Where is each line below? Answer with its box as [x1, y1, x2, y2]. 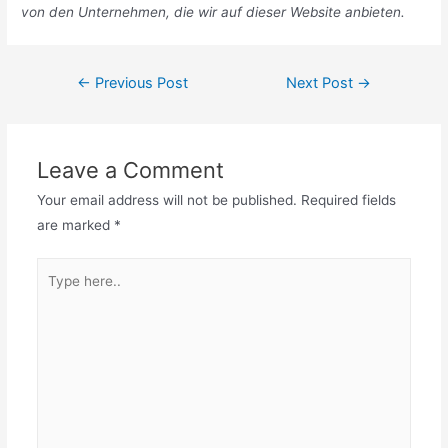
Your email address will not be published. [36, 191, 297, 208]
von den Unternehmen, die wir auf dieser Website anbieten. [21, 3, 406, 20]
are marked [36, 216, 114, 233]
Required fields [296, 191, 396, 208]
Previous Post [90, 73, 188, 92]
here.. [35, 286, 73, 303]
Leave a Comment [36, 156, 224, 183]
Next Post [286, 73, 358, 92]
